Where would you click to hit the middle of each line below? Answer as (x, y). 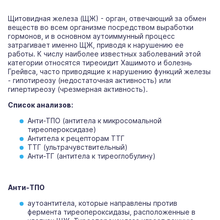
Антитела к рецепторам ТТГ (76, 138)
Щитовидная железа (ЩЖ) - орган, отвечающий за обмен (107, 19)
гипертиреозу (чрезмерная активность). (78, 89)
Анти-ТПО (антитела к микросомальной (95, 121)
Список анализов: (41, 105)
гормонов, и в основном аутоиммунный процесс (91, 36)
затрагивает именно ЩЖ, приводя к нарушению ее (96, 45)
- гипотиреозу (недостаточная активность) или (89, 81)
